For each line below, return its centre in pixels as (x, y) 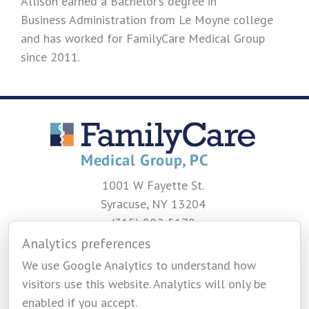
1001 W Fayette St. (153, 185)
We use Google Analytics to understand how (139, 265)
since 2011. (50, 57)
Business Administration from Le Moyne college (147, 19)
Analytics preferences (87, 243)
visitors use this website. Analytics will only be (144, 284)
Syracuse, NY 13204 (153, 204)
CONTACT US (153, 262)
